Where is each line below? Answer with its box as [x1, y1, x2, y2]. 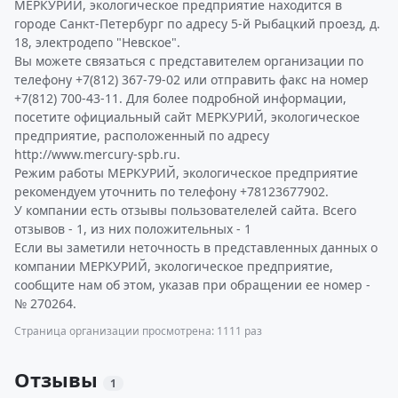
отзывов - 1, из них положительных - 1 [14, 220, 251, 237]
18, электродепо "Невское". [14, 34, 180, 51]
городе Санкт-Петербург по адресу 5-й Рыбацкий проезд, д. [14, 15, 380, 32]
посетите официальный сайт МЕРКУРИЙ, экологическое [14, 108, 360, 125]
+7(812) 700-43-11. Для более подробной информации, [14, 90, 346, 107]
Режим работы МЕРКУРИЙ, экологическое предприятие [14, 164, 358, 181]
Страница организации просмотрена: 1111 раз [14, 323, 262, 338]
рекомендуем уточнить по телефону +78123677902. [14, 183, 329, 200]
